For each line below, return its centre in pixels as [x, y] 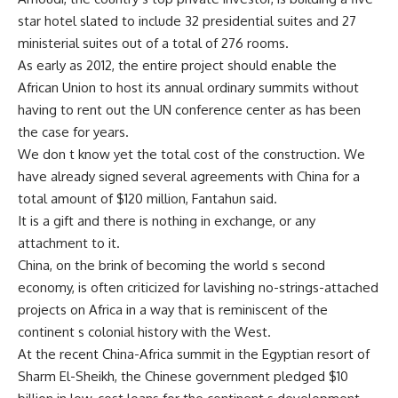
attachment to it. [69, 243]
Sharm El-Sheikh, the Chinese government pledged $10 [183, 376]
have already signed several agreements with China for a [189, 176]
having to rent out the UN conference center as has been [189, 110]
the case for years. [73, 132]
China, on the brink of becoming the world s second [171, 265]
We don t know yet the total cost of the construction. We [191, 154]
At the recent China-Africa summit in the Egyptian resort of [194, 354]
